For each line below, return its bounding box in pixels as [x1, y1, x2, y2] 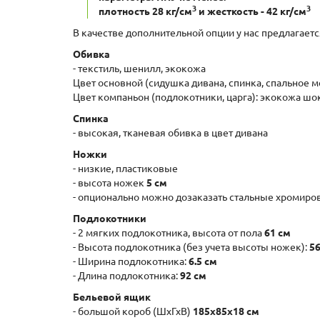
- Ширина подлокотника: [73, 256, 189, 267]
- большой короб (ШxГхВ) [73, 306, 193, 317]
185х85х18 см [193, 306, 259, 317]
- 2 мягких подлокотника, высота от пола [73, 227, 264, 239]
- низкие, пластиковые [73, 163, 178, 174]
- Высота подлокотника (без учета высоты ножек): [73, 241, 309, 253]
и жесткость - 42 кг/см [196, 6, 306, 17]
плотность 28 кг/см [99, 6, 192, 17]
